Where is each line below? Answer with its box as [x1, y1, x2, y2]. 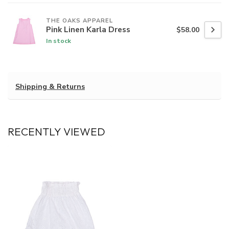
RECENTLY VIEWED [8, 125, 105, 139]
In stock [46, 36, 71, 45]
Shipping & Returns [15, 82, 85, 92]
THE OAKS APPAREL [46, 16, 113, 25]
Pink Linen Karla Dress [46, 24, 130, 35]
